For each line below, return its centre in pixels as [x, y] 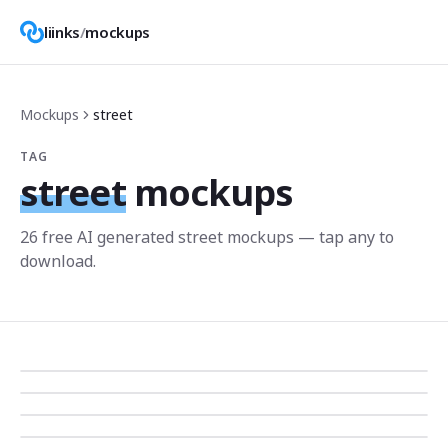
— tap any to [344, 237]
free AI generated [108, 237]
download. [58, 261]
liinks [62, 32]
